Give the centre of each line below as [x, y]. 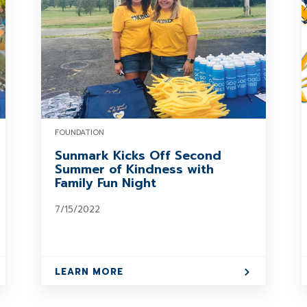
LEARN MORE [89, 272]
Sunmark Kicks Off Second [138, 156]
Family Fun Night [105, 183]
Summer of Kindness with [134, 169]
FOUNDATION [79, 133]
